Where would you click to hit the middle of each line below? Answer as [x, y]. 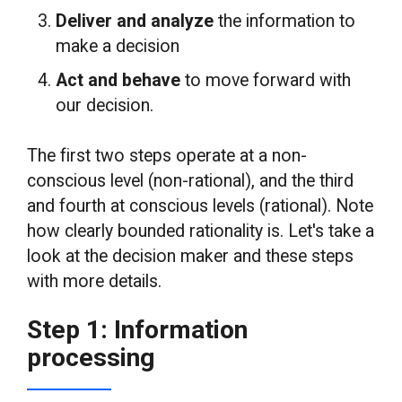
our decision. [105, 105]
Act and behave [118, 80]
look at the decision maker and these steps [191, 257]
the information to [287, 22]
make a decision [118, 47]
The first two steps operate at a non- [167, 156]
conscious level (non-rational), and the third [191, 181]
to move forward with [266, 80]
